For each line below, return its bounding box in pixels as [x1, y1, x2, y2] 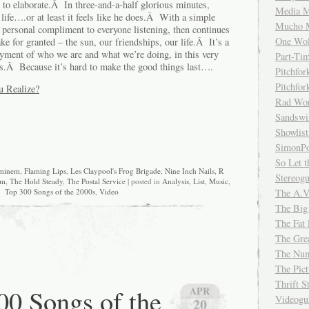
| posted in [125, 176, 162, 187]
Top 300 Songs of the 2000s [4, 186, 95, 197]
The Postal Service [66, 176, 126, 187]
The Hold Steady [9, 176, 63, 187]
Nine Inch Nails [165, 166, 215, 177]
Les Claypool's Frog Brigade [70, 166, 161, 177]
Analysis [161, 176, 189, 187]
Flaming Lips [24, 166, 66, 177]
